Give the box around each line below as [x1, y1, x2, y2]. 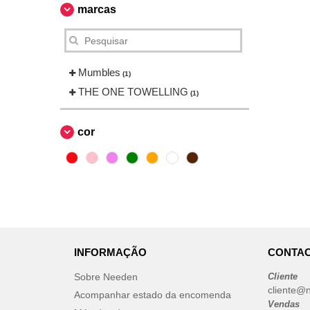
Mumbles [78, 66, 120, 78]
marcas [77, 3, 116, 15]
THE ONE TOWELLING [78, 86, 188, 98]
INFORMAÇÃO [74, 246, 147, 258]
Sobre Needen [74, 271, 138, 282]
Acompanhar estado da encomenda [74, 289, 231, 300]
